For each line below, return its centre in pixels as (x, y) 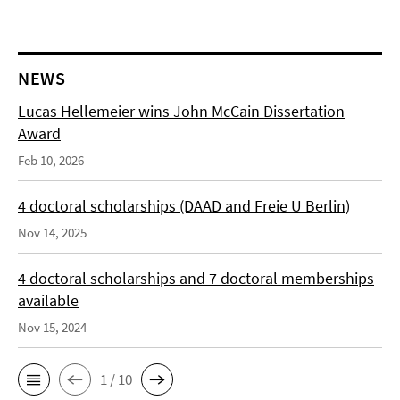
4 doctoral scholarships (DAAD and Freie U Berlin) (184, 206)
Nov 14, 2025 (52, 233)
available (48, 300)
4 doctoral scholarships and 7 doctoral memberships (196, 278)
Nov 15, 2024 (52, 327)
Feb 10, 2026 (51, 160)
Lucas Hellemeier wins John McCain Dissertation (181, 111)
